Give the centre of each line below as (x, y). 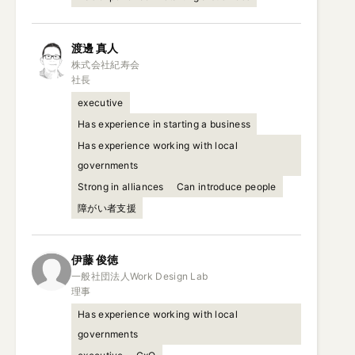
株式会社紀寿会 (106, 65)
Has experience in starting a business (164, 124)
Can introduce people (226, 187)
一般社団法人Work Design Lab (140, 276)
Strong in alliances (121, 187)
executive (101, 103)
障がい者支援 (107, 208)
